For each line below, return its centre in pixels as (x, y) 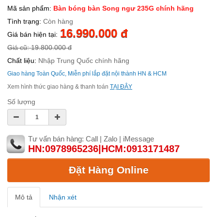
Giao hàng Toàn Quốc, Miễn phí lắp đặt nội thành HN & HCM (87, 74)
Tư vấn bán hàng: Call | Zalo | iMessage (91, 139)
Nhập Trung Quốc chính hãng (83, 61)
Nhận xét (63, 197)
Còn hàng (57, 22)
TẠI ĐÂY (121, 87)
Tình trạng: (24, 22)
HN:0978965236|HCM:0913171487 (104, 149)
